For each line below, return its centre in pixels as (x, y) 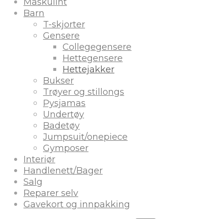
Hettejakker (88, 70)
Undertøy (64, 115)
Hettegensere (93, 58)
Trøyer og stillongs (84, 92)
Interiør (39, 160)
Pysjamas (64, 103)
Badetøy (61, 126)
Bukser (58, 81)
